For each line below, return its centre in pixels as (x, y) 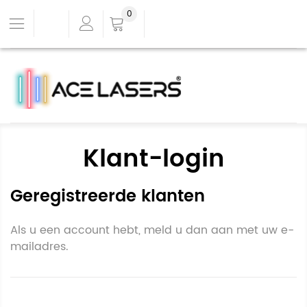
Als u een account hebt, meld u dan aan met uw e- (152, 230)
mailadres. (39, 246)
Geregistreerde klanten (108, 196)
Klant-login (153, 159)
